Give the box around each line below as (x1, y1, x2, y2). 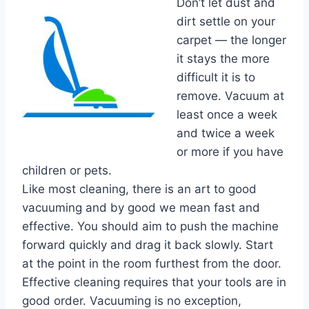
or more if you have (177, 145, 283, 159)
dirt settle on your (177, 14, 275, 28)
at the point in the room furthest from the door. (22, 257, 281, 270)
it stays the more (177, 52, 270, 66)
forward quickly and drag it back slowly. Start (22, 238, 273, 252)
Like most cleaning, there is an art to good (22, 182, 257, 196)
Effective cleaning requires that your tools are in (22, 275, 286, 289)
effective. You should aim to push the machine (22, 219, 279, 233)
